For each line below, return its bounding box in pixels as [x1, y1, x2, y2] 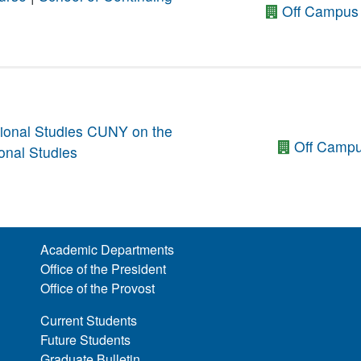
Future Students [40, 330, 131, 350]
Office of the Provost [40, 279, 156, 298]
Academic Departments [40, 240, 175, 259]
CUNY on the [87, 121, 172, 142]
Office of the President [40, 259, 167, 279]
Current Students [40, 311, 138, 330]
